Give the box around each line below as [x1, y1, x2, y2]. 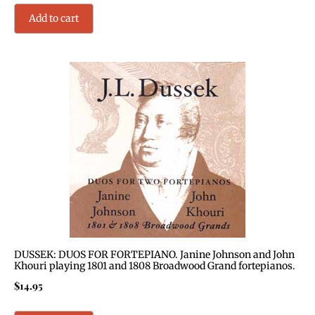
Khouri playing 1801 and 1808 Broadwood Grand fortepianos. [14, 259, 295, 273]
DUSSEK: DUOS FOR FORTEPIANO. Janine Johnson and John [14, 248, 295, 262]
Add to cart [29, 12, 79, 25]
